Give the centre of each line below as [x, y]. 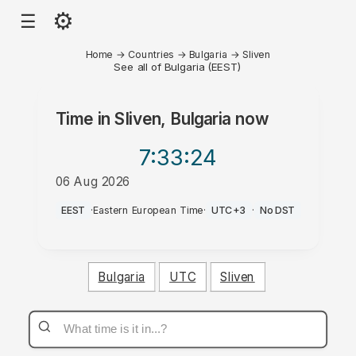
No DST [277, 210]
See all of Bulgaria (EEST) [178, 66]
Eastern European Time [148, 210]
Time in [85, 119]
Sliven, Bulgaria [173, 119]
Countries [151, 54]
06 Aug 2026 [93, 181]
